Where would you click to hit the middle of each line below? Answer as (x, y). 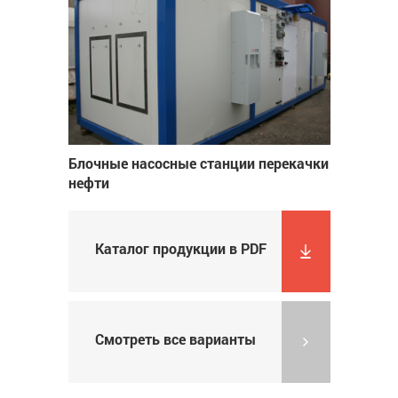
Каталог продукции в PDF (180, 249)
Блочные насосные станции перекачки (198, 163)
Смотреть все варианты (175, 339)
